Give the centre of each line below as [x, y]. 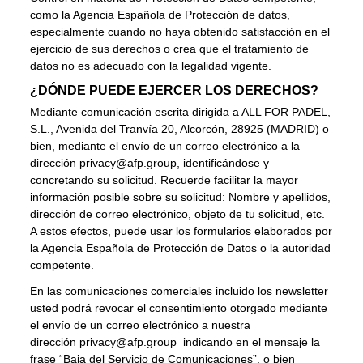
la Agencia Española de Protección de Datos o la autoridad [181, 248]
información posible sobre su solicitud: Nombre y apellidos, [181, 197]
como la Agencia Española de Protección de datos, [160, 15]
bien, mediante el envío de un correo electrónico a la [165, 146]
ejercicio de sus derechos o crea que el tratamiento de [170, 49]
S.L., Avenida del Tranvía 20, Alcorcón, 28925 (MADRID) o [180, 129]
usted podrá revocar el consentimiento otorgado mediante [179, 308]
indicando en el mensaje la [249, 342]
